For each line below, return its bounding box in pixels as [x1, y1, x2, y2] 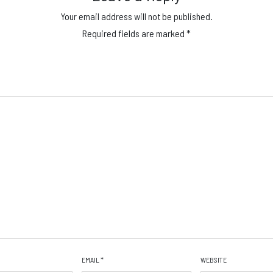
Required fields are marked [82, 27, 186, 40]
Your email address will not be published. [60, 10, 213, 23]
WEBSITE [200, 255, 227, 264]
